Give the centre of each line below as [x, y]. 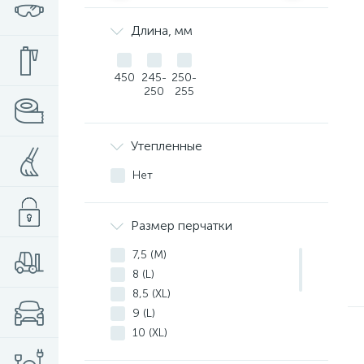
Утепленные [167, 146]
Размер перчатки [182, 225]
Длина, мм [162, 30]
